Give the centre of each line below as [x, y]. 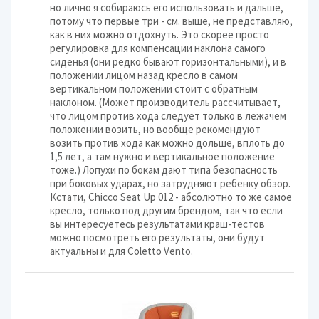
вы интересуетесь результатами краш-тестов [157, 224]
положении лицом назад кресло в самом [144, 75]
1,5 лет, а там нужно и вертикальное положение [162, 156]
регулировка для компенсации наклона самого [158, 48]
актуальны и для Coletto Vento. [121, 251]
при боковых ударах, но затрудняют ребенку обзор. [170, 183]
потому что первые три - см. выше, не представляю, [171, 21]
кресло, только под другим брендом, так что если [166, 210]
